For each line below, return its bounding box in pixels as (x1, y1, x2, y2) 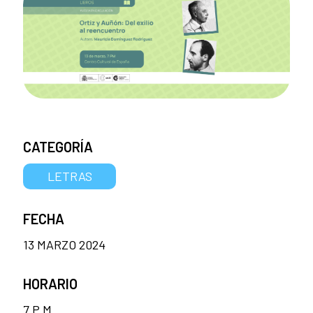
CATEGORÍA (23, 138, 93, 155)
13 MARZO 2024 (23, 236, 105, 252)
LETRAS (47, 168, 92, 184)
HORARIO (23, 275, 78, 292)
